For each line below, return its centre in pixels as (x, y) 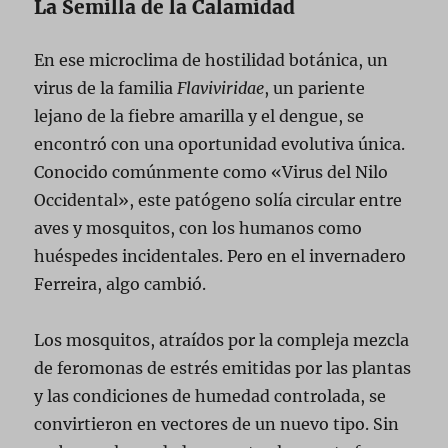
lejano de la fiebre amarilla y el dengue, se (199, 115)
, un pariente (315, 87)
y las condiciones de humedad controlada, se (210, 395)
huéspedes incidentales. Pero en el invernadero (220, 255)
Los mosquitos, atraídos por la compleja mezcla (222, 339)
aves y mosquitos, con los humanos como (198, 227)
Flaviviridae (221, 87)
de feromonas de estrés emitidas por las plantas (223, 367)
